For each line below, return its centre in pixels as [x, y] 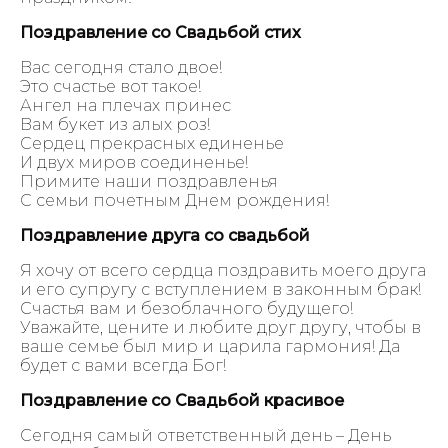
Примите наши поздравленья [149, 181]
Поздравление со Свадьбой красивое [182, 400]
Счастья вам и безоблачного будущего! [186, 308]
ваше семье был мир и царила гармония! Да [210, 346]
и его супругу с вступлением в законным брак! [220, 289]
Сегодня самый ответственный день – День [205, 435]
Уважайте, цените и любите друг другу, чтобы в [220, 327]
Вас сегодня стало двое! [121, 67]
